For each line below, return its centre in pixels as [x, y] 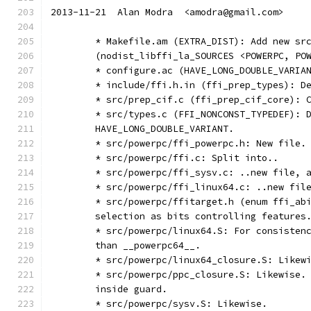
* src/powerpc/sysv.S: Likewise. [181, 304]
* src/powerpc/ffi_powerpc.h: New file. [201, 143]
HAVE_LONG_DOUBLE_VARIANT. [165, 129]
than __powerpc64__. [148, 245]
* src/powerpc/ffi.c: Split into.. [187, 158]
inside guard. [131, 289]
